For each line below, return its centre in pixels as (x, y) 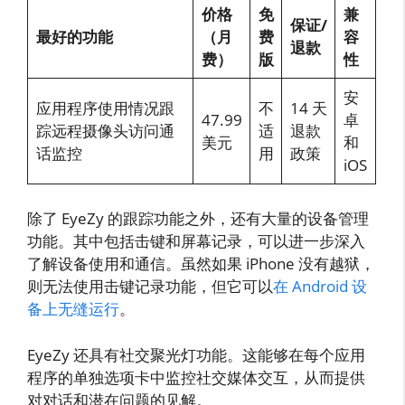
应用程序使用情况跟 (105, 108)
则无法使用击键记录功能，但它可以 (150, 287)
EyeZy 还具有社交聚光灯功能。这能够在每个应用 (196, 354)
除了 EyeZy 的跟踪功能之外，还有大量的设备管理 (198, 219)
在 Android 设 (320, 287)
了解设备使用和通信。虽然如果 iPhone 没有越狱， (201, 264)
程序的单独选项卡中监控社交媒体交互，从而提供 (196, 377)
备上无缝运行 (73, 309)
